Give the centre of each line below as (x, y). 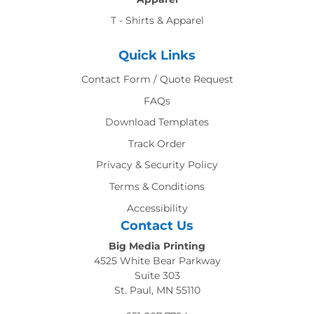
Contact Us (157, 226)
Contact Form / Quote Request (157, 80)
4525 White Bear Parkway (157, 261)
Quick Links (157, 56)
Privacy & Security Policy (157, 165)
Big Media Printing (157, 246)
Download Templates (157, 122)
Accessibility (157, 208)
